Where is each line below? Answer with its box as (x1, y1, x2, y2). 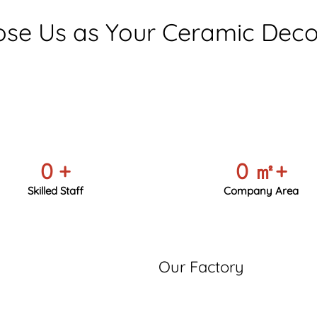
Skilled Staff (28, 184, 84, 198)
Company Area (224, 184, 299, 198)
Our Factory (158, 257, 244, 277)
